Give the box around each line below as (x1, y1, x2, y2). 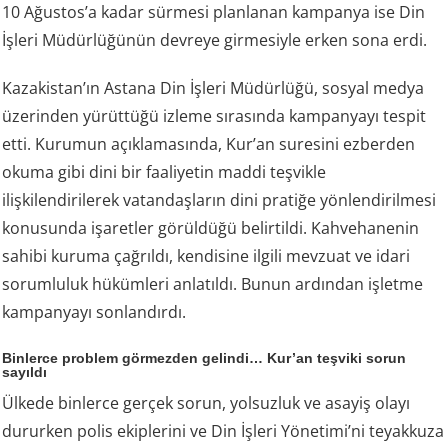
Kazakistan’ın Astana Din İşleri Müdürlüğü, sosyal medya (2, 77, 425, 100)
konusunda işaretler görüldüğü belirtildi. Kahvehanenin (2, 217, 420, 240)
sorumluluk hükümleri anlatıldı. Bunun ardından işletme (2, 273, 424, 296)
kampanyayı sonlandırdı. (2, 301, 187, 324)
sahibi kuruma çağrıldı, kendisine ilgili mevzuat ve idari (2, 245, 411, 268)
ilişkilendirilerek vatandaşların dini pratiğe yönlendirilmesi (2, 189, 437, 212)
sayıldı (2, 364, 48, 381)
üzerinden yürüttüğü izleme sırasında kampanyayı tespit (2, 105, 427, 128)
